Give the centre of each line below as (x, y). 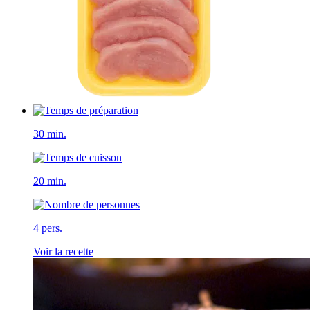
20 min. (50, 181)
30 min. (50, 134)
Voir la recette (63, 251)
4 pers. (48, 228)
